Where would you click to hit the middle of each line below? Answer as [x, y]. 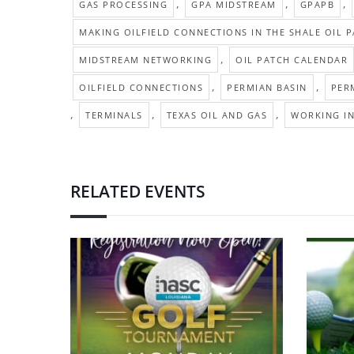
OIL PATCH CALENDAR [292, 60]
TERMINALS [114, 115]
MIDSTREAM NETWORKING [145, 60]
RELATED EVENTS [138, 192]
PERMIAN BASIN [267, 88]
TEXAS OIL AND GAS [217, 115]
